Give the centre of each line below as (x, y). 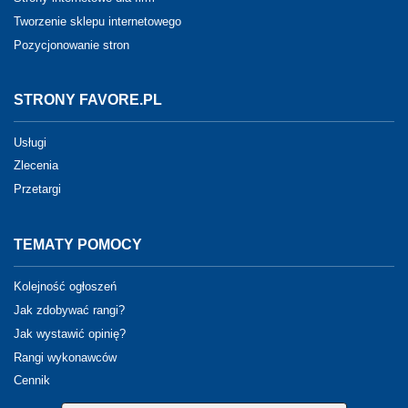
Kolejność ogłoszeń (65, 286)
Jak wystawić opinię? (70, 333)
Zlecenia (36, 166)
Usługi (30, 142)
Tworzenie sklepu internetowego (97, 21)
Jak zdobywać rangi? (69, 310)
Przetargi (37, 189)
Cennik (32, 381)
